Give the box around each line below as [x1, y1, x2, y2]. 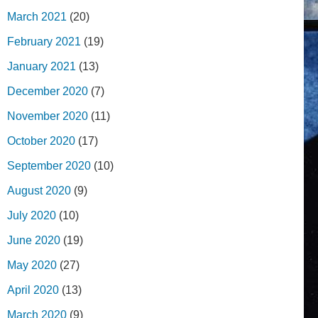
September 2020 [7, 160, 91, 172]
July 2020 [7, 209, 56, 222]
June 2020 [7, 234, 60, 247]
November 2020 [7, 110, 88, 123]
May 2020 [7, 259, 57, 272]
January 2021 [7, 60, 76, 73]
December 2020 [7, 85, 88, 98]
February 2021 [7, 35, 81, 48]
